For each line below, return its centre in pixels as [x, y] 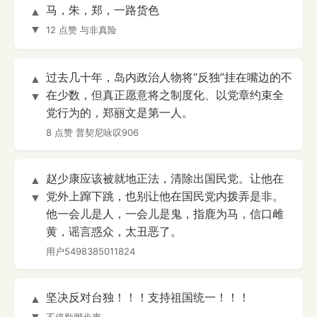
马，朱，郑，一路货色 [103, 10]
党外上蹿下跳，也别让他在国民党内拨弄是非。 [165, 196]
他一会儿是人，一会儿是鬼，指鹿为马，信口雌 [165, 214]
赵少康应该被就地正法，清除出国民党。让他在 [165, 179]
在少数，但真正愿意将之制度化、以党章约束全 [165, 95]
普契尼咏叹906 [107, 133]
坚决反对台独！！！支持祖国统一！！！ [148, 298]
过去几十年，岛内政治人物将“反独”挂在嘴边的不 [169, 77]
